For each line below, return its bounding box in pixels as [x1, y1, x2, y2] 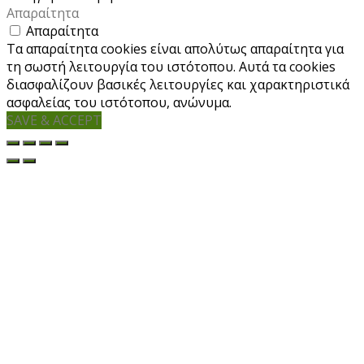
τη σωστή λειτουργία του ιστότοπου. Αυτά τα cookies [6, 58, 336, 76]
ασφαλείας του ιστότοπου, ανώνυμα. [6, 93, 232, 112]
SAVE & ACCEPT [6, 111, 102, 130]
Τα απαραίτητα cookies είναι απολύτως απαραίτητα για [6, 40, 344, 58]
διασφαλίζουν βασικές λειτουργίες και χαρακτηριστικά [6, 76, 349, 94]
